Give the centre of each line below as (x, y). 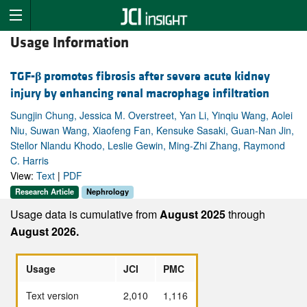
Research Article (45, 192)
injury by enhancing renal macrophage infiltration (140, 94)
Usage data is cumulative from (85, 214)
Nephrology (108, 192)
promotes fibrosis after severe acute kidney (156, 77)
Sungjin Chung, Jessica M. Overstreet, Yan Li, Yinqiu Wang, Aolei (151, 115)
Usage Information (70, 43)
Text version (52, 295)
